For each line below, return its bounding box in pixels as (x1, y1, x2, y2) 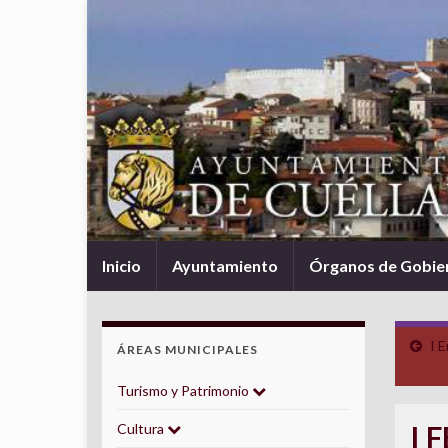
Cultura (117, 420, 167, 437)
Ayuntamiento (172, 256, 278, 275)
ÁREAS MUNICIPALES (117, 342, 258, 357)
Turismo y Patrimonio (117, 382, 252, 399)
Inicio (102, 256, 141, 275)
